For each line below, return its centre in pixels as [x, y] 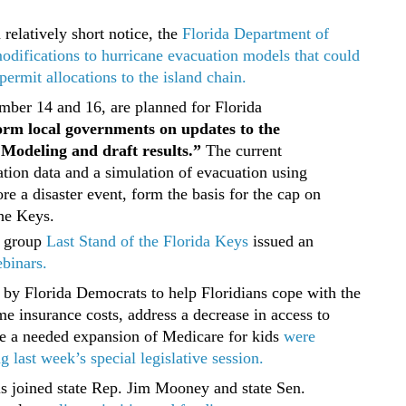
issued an [281, 242]
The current [242, 150]
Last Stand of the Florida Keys [147, 242]
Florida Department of [256, 34]
